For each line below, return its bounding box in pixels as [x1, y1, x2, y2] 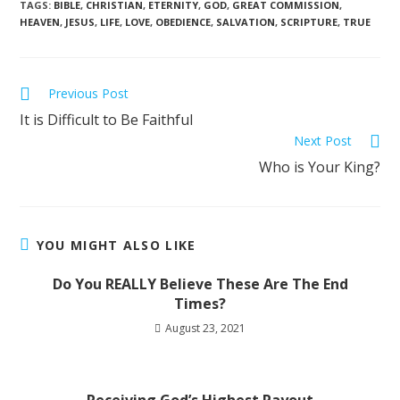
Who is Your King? [258, 157, 380, 178]
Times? [174, 294, 226, 314]
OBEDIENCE [155, 15, 212, 29]
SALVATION [216, 15, 276, 29]
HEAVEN [20, 15, 61, 29]
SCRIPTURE [280, 15, 338, 29]
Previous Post [48, 85, 129, 103]
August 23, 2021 [165, 321, 246, 337]
